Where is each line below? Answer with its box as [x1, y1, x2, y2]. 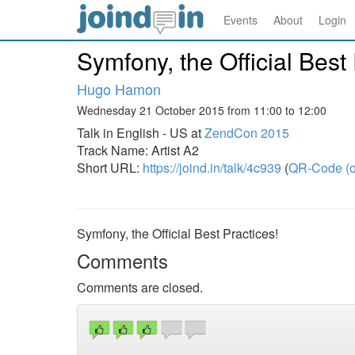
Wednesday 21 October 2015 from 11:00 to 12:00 [77, 102, 326, 118]
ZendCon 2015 [204, 124, 289, 142]
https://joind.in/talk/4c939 [143, 158, 281, 177]
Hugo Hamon [77, 78, 161, 99]
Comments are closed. [77, 278, 203, 296]
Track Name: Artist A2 [77, 141, 199, 159]
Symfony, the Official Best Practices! [77, 224, 278, 242]
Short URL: [77, 158, 143, 177]
